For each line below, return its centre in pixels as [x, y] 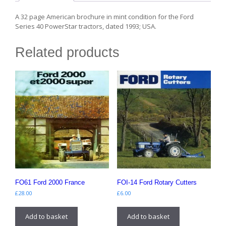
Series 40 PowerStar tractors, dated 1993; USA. [86, 26]
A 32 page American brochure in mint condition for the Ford [104, 17]
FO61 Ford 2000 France [50, 182]
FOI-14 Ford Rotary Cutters [157, 182]
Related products [67, 53]
